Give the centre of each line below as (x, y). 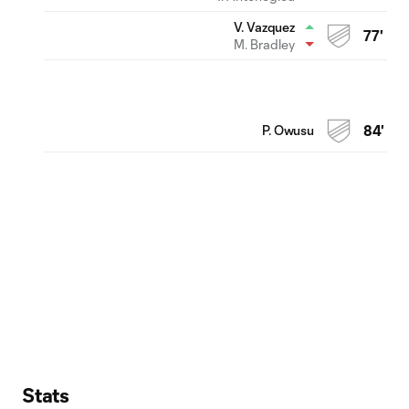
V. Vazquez (264, 26)
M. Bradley (264, 44)
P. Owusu (288, 130)
